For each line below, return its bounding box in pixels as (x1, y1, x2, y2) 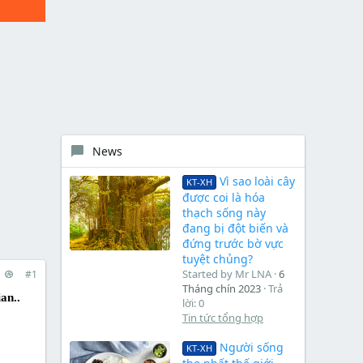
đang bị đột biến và (182, 220, 288, 237)
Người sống (219, 339, 284, 355)
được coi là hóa (182, 190, 265, 206)
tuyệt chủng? (182, 251, 253, 267)
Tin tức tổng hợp (182, 310, 263, 326)
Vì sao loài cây (219, 173, 295, 190)
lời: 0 (182, 296, 204, 311)
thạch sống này (182, 205, 266, 221)
